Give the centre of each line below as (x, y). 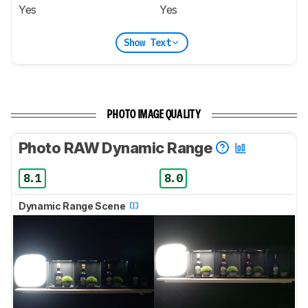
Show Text (147, 42)
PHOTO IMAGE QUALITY (154, 115)
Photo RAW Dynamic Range (117, 148)
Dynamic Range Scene (73, 206)
